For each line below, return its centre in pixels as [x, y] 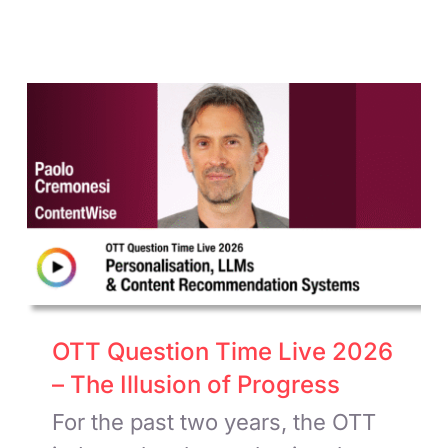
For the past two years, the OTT [214, 421]
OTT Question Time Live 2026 [223, 351]
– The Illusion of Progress [196, 384]
